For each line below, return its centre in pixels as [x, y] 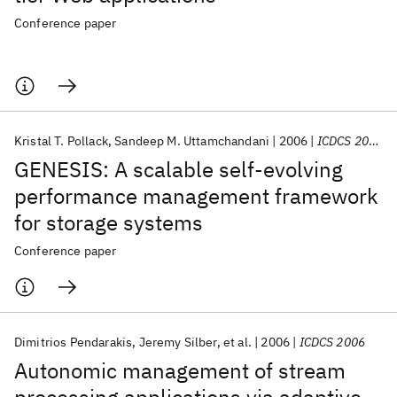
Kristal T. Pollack [61, 141]
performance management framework [196, 196]
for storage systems [109, 222]
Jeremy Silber [178, 342]
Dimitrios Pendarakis [74, 342]
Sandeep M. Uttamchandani [192, 141]
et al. [237, 342]
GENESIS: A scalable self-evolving [179, 169]
